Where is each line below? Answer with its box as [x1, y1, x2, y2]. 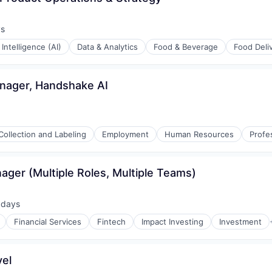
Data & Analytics [77, 42, 138, 52]
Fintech [97, 217, 126, 226]
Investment [219, 217, 262, 226]
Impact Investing [141, 217, 203, 226]
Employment [102, 129, 149, 139]
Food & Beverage [154, 42, 218, 52]
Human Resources [165, 129, 234, 139]
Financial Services [14, 217, 81, 226]
